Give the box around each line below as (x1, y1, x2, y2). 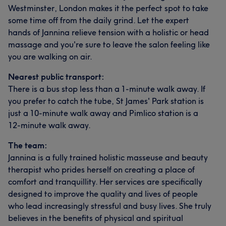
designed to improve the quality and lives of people (8, 188, 198, 199)
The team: (8, 140, 47, 150)
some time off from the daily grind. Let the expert (8, 15, 189, 25)
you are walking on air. (8, 51, 92, 62)
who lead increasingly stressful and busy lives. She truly (8, 200, 211, 211)
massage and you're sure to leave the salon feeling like (8, 39, 210, 49)
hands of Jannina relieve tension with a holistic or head (8, 27, 209, 37)
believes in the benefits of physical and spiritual (8, 212, 183, 223)
